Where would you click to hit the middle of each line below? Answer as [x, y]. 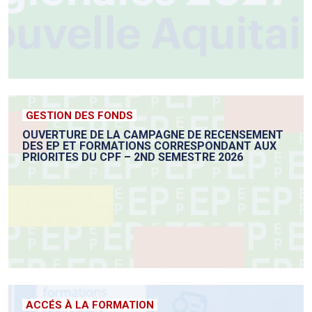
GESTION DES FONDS [79, 116]
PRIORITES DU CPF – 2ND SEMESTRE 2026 [133, 157]
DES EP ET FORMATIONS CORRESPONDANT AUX [149, 146]
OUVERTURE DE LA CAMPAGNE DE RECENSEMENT [153, 135]
